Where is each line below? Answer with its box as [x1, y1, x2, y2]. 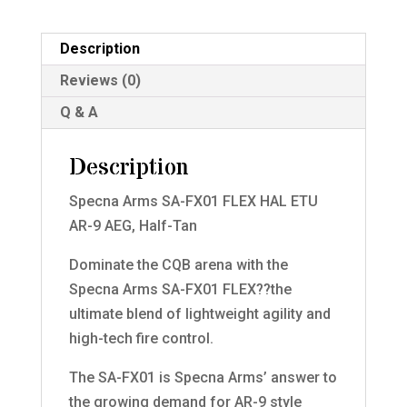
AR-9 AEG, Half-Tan [68, 217, 197, 235]
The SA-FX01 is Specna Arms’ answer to [68, 369, 337, 387]
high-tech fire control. [68, 330, 213, 348]
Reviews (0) [59, 72, 141, 90]
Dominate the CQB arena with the [68, 256, 288, 274]
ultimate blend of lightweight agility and [68, 305, 331, 323]
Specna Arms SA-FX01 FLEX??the [68, 281, 292, 299]
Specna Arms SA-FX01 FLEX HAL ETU [68, 193, 318, 211]
